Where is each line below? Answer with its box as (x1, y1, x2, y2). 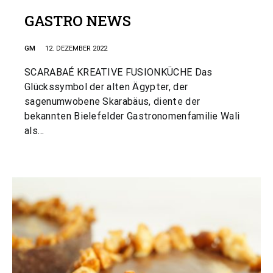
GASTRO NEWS (24, 11, 131, 30)
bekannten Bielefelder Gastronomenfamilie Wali (24, 110, 240, 122)
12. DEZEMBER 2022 (45, 44, 107, 52)
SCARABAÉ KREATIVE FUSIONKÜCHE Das (24, 66, 213, 78)
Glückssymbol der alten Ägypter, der (24, 81, 188, 93)
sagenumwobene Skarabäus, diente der (24, 96, 200, 107)
